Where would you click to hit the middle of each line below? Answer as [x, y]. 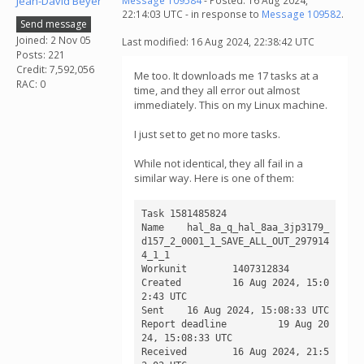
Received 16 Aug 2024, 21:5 [167, 351]
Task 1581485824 [184, 213]
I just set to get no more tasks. [207, 134]
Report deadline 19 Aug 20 [186, 324]
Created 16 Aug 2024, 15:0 [164, 282]
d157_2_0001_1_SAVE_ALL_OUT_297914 [235, 241]
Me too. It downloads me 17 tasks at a [226, 76]
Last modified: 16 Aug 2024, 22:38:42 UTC [218, 42]
